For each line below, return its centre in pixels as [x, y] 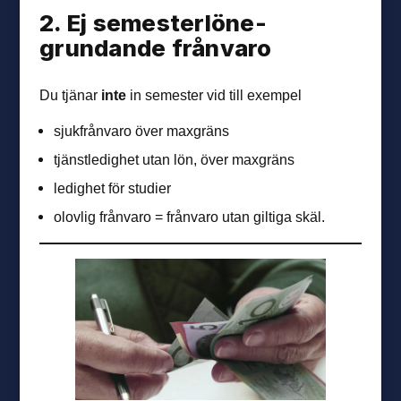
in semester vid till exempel [214, 94]
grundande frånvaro [156, 47]
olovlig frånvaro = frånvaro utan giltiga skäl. [190, 217]
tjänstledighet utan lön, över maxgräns [175, 160]
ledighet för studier [113, 188]
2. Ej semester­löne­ [153, 22]
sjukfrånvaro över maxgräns [142, 130]
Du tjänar [71, 94]
